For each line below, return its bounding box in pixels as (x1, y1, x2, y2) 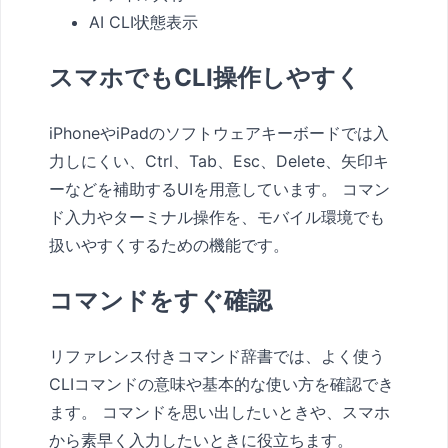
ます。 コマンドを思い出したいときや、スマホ (49, 402, 390, 423)
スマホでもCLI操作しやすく (49, 63, 361, 93)
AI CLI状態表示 (89, 12, 198, 33)
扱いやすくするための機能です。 (49, 235, 289, 256)
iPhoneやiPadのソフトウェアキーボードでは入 (49, 123, 389, 144)
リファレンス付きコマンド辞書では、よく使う (49, 346, 385, 367)
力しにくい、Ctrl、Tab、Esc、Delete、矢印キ (49, 151, 389, 172)
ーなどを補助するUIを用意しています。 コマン (49, 179, 390, 200)
